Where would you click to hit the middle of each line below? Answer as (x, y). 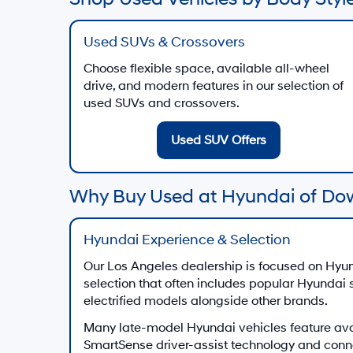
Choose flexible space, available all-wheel (206, 69)
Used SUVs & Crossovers (164, 42)
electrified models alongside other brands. (206, 301)
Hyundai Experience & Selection (187, 240)
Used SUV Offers (218, 140)
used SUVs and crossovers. (162, 103)
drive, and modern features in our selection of (214, 86)
